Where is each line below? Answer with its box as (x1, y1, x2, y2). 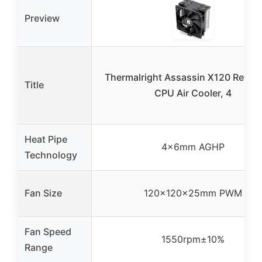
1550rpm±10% (161, 233, 225, 245)
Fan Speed (25, 225, 71, 237)
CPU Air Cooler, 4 (154, 87, 232, 99)
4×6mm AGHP (161, 140, 225, 153)
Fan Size (25, 187, 62, 199)
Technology (25, 149, 77, 161)
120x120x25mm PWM (143, 187, 242, 199)
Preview (25, 12, 60, 24)
